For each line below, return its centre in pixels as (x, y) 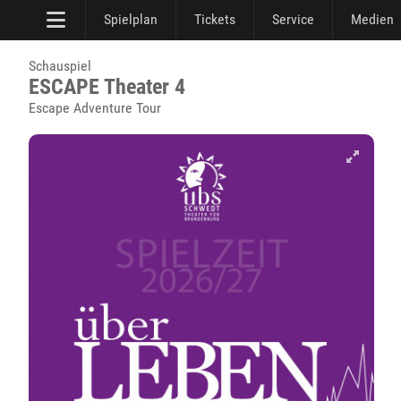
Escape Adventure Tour (95, 108)
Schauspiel (60, 66)
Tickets (215, 19)
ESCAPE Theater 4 (107, 87)
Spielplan (131, 19)
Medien (372, 19)
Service (293, 19)
